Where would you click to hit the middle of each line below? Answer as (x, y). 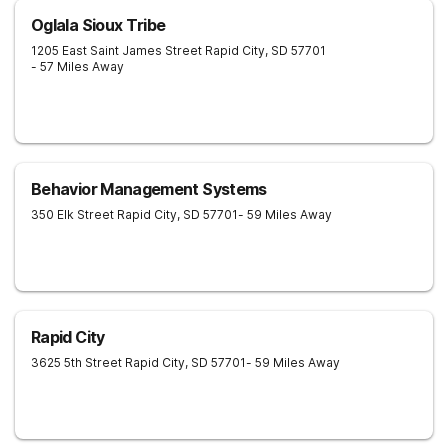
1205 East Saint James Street (116, 50)
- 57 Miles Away (77, 66)
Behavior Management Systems (149, 189)
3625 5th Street (76, 362)
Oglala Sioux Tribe (98, 25)
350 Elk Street (72, 214)
